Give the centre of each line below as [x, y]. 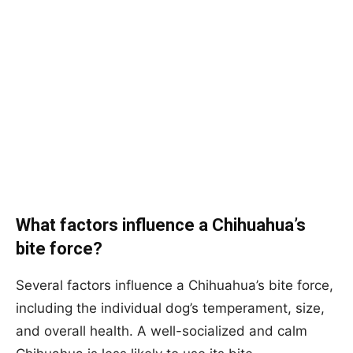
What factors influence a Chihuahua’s [161, 225]
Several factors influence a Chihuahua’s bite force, [175, 285]
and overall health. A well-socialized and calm [162, 331]
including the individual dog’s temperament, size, [170, 308]
